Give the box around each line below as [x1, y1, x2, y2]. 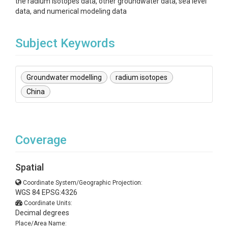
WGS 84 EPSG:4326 [15, 188, 77, 196]
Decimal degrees [15, 209, 69, 217]
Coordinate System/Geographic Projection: [23, 179, 142, 186]
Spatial [15, 162, 44, 173]
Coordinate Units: [24, 199, 72, 207]
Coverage [15, 133, 67, 147]
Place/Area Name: [15, 220, 67, 227]
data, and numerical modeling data [15, 7, 127, 15]
